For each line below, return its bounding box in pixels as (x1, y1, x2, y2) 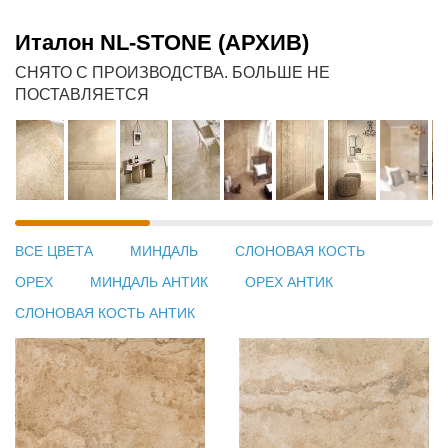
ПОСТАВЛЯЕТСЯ (15, 86, 149, 103)
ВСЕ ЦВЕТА (15, 243, 93, 259)
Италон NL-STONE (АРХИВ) (15, 30, 309, 55)
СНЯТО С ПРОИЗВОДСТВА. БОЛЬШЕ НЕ (15, 64, 330, 81)
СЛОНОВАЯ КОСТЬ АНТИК (15, 305, 195, 321)
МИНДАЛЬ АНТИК (90, 274, 208, 290)
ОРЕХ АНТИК (245, 274, 333, 290)
